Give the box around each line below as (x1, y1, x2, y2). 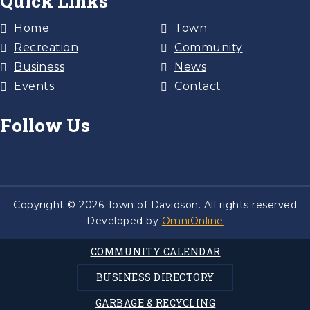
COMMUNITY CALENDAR (90, 245, 221, 258)
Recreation (14, 41, 78, 54)
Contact (174, 80, 221, 93)
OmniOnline (161, 215, 224, 227)
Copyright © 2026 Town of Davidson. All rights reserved (13, 199, 297, 211)
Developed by (86, 215, 162, 227)
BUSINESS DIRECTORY (95, 271, 215, 284)
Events (14, 80, 54, 93)
